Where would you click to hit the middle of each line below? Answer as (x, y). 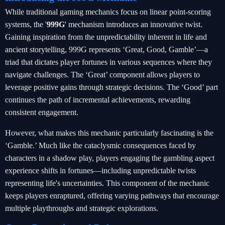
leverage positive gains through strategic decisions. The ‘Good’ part (111, 87)
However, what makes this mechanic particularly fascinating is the (109, 133)
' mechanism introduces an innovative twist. (134, 24)
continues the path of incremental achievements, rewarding (98, 100)
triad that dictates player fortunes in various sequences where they (108, 62)
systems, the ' (26, 24)
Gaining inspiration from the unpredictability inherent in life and (106, 37)
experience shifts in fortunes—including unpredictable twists (100, 171)
